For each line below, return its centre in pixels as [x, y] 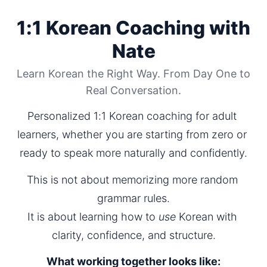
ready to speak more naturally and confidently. [133, 153]
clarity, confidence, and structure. [133, 235]
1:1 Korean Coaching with [133, 28]
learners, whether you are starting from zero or [132, 134]
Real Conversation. [133, 90]
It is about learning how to [93, 216]
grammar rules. [133, 198]
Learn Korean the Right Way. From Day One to [133, 73]
